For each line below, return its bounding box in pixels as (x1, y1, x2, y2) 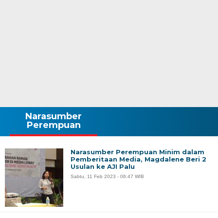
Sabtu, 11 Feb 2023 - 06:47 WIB (71, 174, 144, 179)
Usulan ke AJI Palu (71, 163, 135, 170)
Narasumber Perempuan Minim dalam (71, 148, 204, 156)
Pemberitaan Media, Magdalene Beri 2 (71, 155, 206, 163)
